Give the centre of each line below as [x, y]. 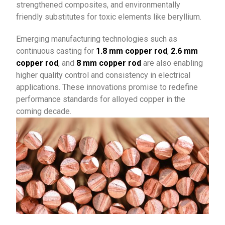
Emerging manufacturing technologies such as [97, 39]
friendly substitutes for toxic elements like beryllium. [109, 17]
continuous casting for [56, 51]
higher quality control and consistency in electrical [103, 75]
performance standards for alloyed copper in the [101, 99]
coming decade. [44, 111]
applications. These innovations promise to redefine [107, 87]
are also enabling [172, 63]
